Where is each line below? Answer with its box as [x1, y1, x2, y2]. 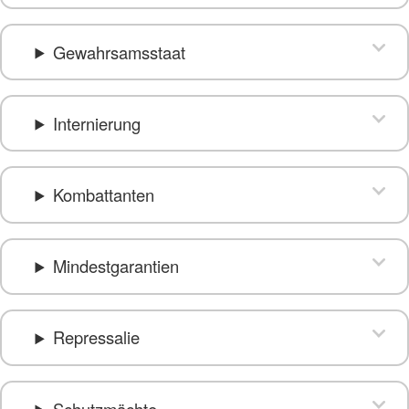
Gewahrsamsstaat [52, 39, 185, 64]
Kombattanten [52, 182, 154, 206]
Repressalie [52, 325, 140, 350]
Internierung [52, 110, 141, 135]
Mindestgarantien [52, 254, 179, 278]
